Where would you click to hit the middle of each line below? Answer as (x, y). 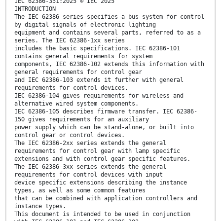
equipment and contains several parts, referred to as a (108, 33)
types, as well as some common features (80, 191)
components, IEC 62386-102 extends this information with (109, 64)
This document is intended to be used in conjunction (102, 214)
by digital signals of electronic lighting (85, 25)
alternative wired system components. (76, 104)
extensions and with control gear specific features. (102, 159)
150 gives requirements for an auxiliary (82, 120)
